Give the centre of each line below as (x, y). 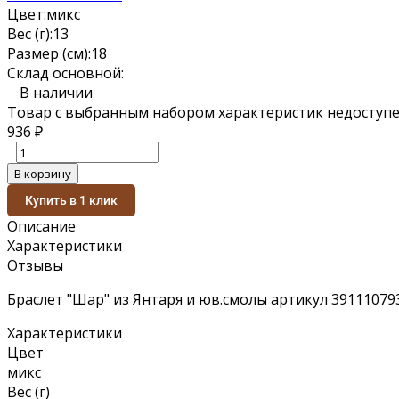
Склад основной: (65, 73)
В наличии (56, 92)
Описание (41, 226)
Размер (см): (49, 53)
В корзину (43, 173)
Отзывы (35, 265)
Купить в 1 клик (71, 200)
